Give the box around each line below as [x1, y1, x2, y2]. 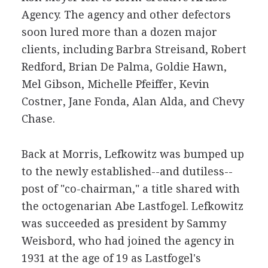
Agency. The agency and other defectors [21, 8, 231, 21]
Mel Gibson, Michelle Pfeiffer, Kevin [21, 78, 209, 90]
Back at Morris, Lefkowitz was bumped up [21, 148, 244, 160]
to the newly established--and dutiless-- [21, 165, 233, 178]
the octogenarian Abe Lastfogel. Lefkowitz [21, 200, 243, 212]
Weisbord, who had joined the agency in [21, 234, 234, 247]
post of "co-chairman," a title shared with [21, 182, 240, 195]
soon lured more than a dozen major [21, 26, 217, 38]
